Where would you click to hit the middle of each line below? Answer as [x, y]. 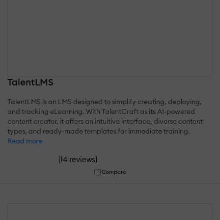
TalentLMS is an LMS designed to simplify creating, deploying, [105, 101]
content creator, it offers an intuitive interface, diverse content [105, 121]
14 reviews [78, 159]
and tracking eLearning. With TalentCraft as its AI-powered [101, 111]
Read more [25, 141]
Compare [114, 172]
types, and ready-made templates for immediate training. [99, 131]
